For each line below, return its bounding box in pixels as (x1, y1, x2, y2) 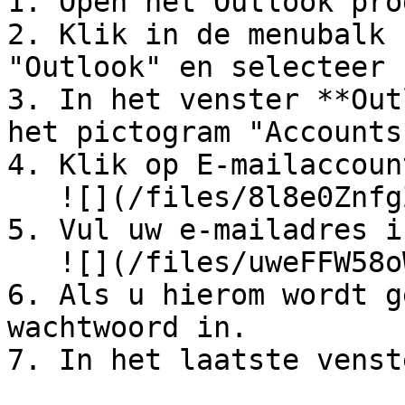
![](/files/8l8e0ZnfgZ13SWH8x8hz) (7, 181, 59, 213)
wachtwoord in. (7, 311, 248, 344)
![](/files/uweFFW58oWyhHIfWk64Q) (7, 246, 59, 278)
